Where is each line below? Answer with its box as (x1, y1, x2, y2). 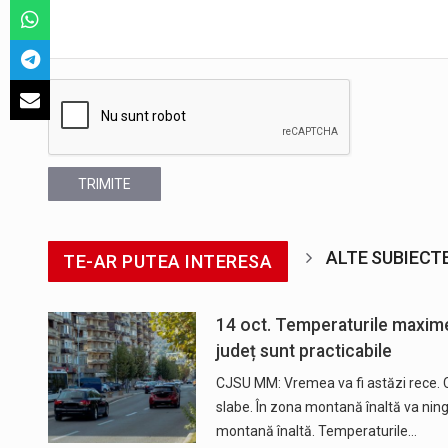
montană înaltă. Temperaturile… (215, 422, 417, 439)
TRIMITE (78, 175, 131, 192)
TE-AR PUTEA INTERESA (63, 250, 273, 272)
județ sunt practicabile (215, 340, 392, 361)
